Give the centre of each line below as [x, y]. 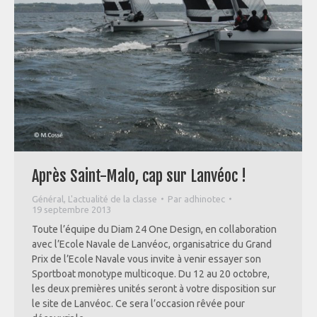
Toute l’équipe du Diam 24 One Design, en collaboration [154, 229]
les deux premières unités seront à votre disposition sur [154, 288]
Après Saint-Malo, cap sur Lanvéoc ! [139, 175]
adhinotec [204, 198]
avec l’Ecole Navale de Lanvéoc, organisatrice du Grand [152, 244]
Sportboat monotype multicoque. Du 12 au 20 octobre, [151, 273]
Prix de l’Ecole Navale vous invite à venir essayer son [146, 259]
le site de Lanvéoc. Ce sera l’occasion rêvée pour [138, 303]
